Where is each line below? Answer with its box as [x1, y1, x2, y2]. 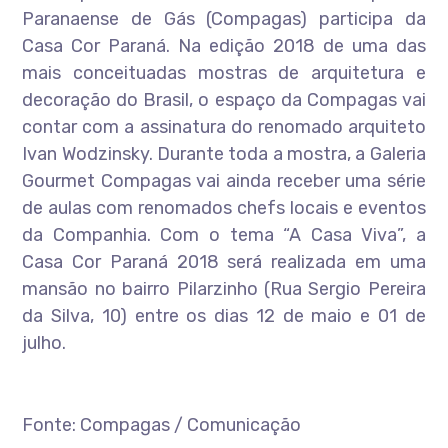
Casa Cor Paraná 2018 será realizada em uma [22, 251, 426, 273]
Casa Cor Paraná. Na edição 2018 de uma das [22, 35, 426, 57]
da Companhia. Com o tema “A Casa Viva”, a [22, 224, 426, 246]
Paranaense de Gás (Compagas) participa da [22, 8, 426, 30]
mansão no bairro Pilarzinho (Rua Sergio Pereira [22, 278, 426, 300]
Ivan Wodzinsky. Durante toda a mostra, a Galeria [22, 143, 426, 165]
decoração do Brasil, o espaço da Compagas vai [22, 89, 426, 111]
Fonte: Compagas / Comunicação [22, 414, 302, 436]
